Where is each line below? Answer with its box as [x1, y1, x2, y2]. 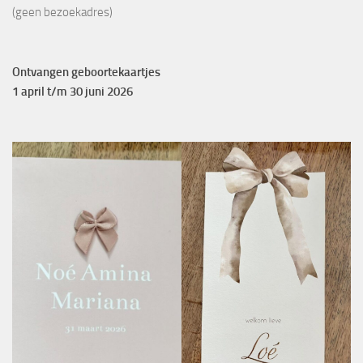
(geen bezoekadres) [12, 5, 113, 20]
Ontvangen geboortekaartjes [12, 65, 160, 80]
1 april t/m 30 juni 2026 [12, 84, 133, 100]
